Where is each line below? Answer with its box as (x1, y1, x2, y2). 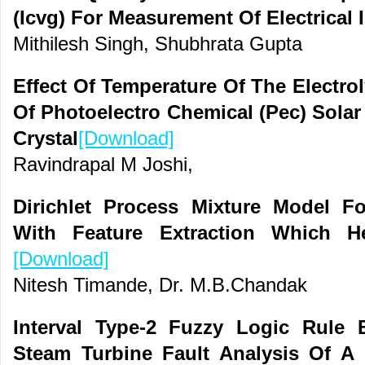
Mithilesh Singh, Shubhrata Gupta (13, 33, 302, 55)
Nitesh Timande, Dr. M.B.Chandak (13, 275, 307, 296)
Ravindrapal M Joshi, (13, 154, 193, 175)
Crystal (13, 128, 78, 149)
